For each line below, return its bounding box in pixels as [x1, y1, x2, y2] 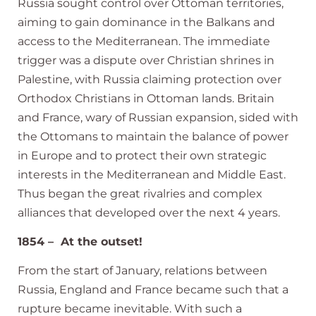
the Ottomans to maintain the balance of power [18, 129, 288, 143]
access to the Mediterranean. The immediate [18, 34, 270, 48]
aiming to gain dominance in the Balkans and [18, 15, 275, 29]
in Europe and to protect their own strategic [18, 148, 267, 162]
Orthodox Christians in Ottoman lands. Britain [18, 91, 274, 105]
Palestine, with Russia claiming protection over [18, 72, 281, 86]
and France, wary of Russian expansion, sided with [18, 110, 298, 124]
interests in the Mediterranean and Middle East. [18, 167, 286, 181]
